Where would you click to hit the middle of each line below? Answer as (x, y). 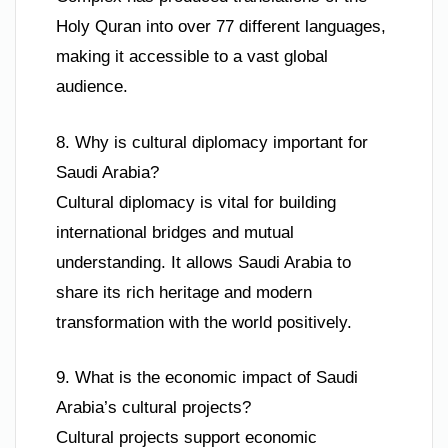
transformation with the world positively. (204, 322)
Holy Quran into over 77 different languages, (221, 27)
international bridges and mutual (175, 232)
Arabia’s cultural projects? (153, 408)
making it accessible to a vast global (192, 57)
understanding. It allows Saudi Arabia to (203, 262)
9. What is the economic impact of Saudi (207, 378)
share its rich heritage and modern (184, 292)
